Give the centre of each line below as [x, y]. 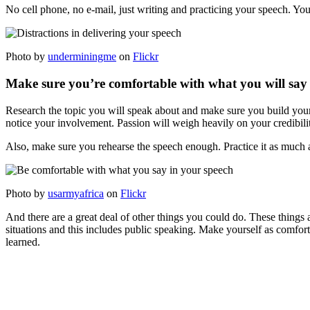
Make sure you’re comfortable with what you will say [156, 83]
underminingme [82, 57]
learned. [23, 241]
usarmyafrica [76, 193]
